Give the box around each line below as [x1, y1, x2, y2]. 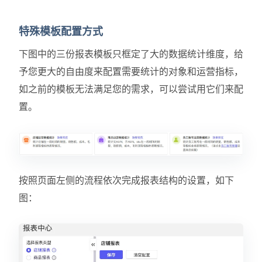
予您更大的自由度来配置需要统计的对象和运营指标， [19, 67, 243, 77]
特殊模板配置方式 [19, 26, 103, 38]
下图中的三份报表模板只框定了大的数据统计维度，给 [19, 49, 243, 60]
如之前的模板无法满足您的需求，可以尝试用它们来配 [19, 84, 243, 95]
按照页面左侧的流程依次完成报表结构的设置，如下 [19, 175, 234, 185]
